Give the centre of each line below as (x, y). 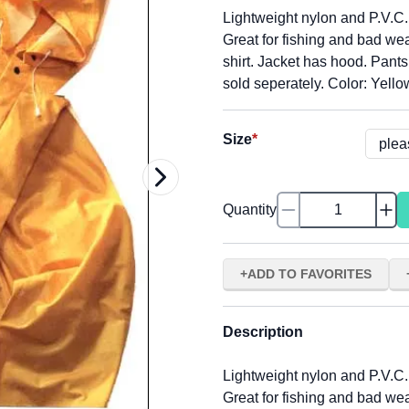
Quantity (250, 210)
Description (263, 332)
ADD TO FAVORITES (309, 274)
